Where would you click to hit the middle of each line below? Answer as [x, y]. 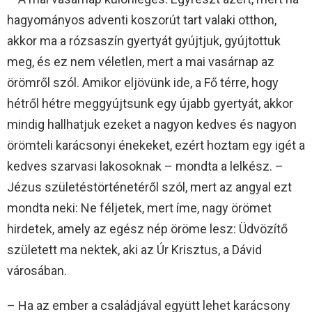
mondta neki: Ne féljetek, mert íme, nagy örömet [139, 208]
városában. [37, 271]
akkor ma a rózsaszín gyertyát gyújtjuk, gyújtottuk [144, 41]
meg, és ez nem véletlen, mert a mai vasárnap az [141, 62]
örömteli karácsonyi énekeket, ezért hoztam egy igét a [156, 146]
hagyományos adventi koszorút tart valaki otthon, [142, 20]
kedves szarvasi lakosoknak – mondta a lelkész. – [145, 166]
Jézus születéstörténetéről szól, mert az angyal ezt [149, 187]
